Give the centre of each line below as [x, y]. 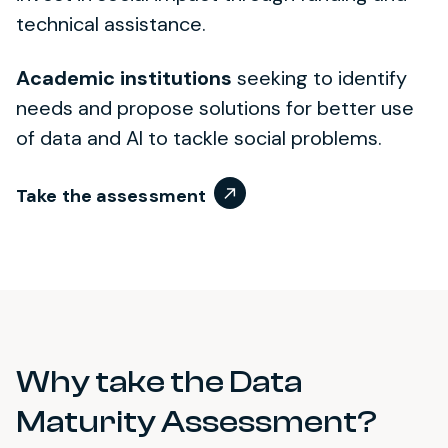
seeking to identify [319, 77]
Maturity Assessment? [196, 421]
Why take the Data [159, 381]
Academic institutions [124, 77]
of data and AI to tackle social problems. [199, 137]
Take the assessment [111, 195]
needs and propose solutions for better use [215, 107]
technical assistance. [111, 23]
